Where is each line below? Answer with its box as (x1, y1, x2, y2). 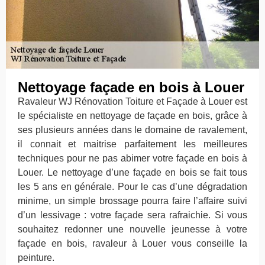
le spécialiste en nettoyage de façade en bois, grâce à (18, 110, 247, 121)
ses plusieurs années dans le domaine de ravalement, (18, 124, 247, 135)
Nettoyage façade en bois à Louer (18, 79, 244, 95)
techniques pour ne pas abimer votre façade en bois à (18, 153, 247, 163)
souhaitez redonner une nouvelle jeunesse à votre (18, 224, 247, 234)
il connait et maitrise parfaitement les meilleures (18, 138, 247, 149)
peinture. (18, 252, 54, 263)
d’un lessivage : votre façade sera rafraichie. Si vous (18, 209, 247, 220)
